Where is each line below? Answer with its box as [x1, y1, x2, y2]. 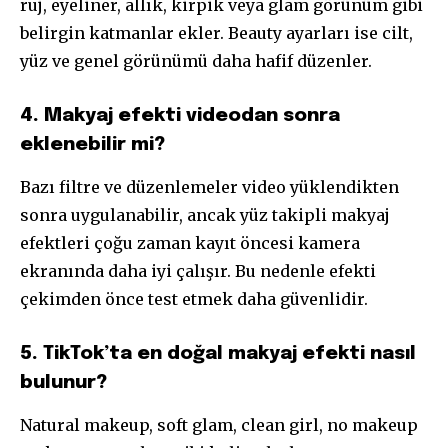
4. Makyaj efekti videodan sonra [20, 106, 340, 126]
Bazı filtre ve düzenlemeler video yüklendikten [20, 177, 399, 198]
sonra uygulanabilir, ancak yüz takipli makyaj [20, 205, 390, 226]
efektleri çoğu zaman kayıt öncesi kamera [20, 233, 360, 254]
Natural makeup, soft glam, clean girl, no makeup [20, 415, 418, 436]
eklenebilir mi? [20, 135, 165, 155]
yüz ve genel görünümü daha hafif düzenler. [20, 51, 372, 72]
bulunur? [20, 373, 107, 393]
